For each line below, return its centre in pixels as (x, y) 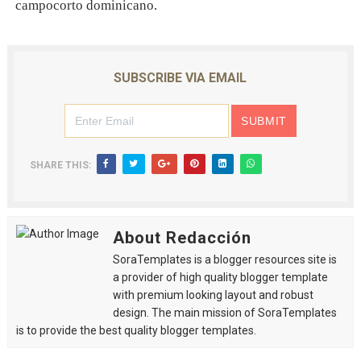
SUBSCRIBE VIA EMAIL (180, 78)
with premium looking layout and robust (213, 295)
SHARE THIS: (60, 166)
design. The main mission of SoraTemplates (224, 313)
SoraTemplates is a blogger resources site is (224, 260)
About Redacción (182, 238)
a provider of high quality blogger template (220, 278)
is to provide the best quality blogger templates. (136, 331)
